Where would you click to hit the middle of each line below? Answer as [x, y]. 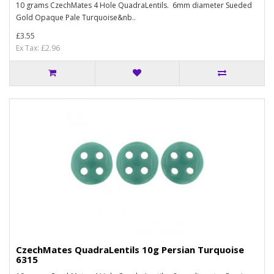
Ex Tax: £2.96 [38, 48]
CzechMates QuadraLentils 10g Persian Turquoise [130, 250]
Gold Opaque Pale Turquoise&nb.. [76, 17]
